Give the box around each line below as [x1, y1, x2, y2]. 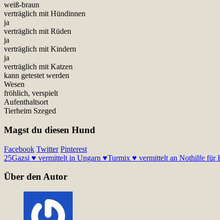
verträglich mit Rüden [4, 27, 71, 36]
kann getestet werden [4, 71, 69, 80]
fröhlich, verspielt [4, 89, 58, 98]
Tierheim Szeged [4, 107, 56, 115]
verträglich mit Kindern [4, 45, 76, 54]
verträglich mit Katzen [4, 62, 73, 71]
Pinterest [60, 144, 87, 153]
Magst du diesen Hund [4, 124, 95, 135]
